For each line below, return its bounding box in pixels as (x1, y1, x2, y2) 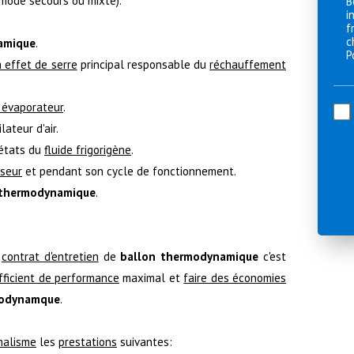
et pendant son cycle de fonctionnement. (22, 163, 236, 179)
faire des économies (183, 269, 287, 285)
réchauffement (209, 56, 287, 72)
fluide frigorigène (44, 141, 131, 157)
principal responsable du (77, 56, 210, 72)
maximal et (119, 269, 184, 285)
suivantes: (117, 333, 172, 349)
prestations (58, 333, 117, 349)
